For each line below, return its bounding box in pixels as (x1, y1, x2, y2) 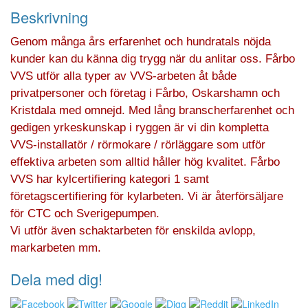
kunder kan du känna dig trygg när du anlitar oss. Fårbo (10, 52, 295, 66)
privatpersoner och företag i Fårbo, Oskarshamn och (10, 87, 280, 100)
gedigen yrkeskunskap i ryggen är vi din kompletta (10, 121, 269, 135)
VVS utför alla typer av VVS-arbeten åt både (10, 69, 236, 83)
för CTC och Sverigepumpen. (10, 207, 159, 221)
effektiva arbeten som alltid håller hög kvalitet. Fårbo (10, 155, 280, 169)
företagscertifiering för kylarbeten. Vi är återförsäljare (10, 190, 283, 203)
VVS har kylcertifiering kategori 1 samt (10, 173, 209, 186)
